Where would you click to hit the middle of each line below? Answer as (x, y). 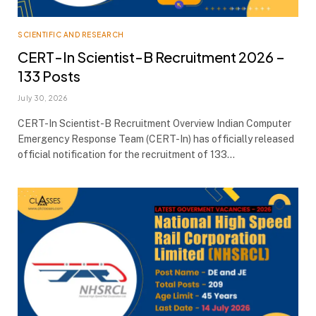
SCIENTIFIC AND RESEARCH (71, 34)
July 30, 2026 (42, 98)
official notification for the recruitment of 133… (126, 154)
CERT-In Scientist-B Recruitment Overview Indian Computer (154, 123)
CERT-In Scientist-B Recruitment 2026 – (151, 56)
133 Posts (49, 75)
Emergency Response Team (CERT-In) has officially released (156, 139)
